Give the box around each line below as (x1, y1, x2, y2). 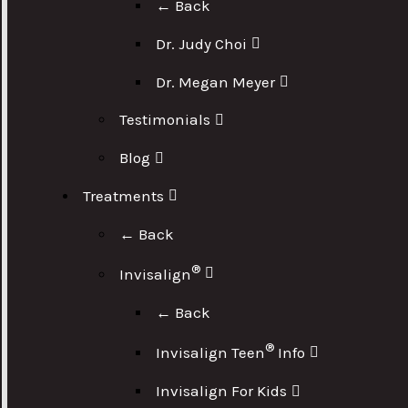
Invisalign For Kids (156, 382, 288, 401)
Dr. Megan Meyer (156, 72, 276, 91)
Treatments (83, 186, 165, 205)
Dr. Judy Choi (156, 34, 248, 53)
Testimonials (119, 110, 211, 129)
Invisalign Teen (156, 343, 266, 362)
